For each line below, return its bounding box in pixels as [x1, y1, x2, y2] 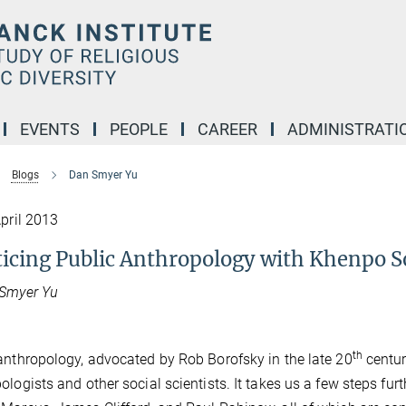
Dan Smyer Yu [68, 169, 138, 181]
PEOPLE [110, 120, 168, 139]
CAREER [198, 120, 257, 139]
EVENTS [20, 120, 80, 139]
